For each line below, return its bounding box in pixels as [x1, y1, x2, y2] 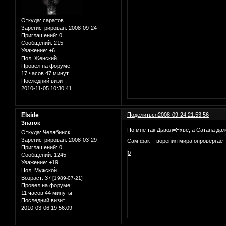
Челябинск [41, 129, 70, 136]
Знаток [21, 120, 40, 126]
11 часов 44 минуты [21, 190, 72, 196]
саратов [41, 17, 64, 24]
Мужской [33, 167, 57, 174]
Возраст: [21, 175, 43, 181]
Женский [33, 55, 57, 62]
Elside [21, 111, 39, 119]
